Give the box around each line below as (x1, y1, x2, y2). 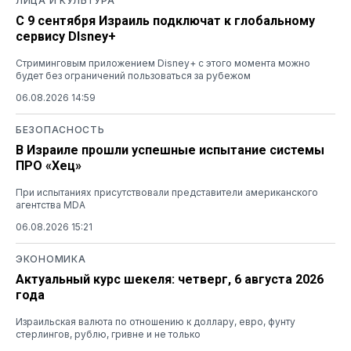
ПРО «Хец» (16, 157, 81, 173)
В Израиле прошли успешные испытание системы (16, 142, 324, 157)
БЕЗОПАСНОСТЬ (16, 123, 105, 136)
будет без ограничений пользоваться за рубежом (16, 69, 251, 81)
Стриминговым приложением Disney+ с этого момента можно (16, 56, 310, 69)
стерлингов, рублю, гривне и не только (16, 327, 201, 340)
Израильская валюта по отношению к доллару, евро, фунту (16, 315, 295, 327)
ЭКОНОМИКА (16, 252, 86, 265)
